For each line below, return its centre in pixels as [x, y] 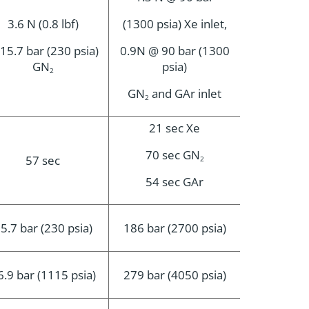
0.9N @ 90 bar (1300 [175, 51]
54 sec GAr [175, 182]
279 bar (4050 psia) [175, 275]
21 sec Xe [175, 128]
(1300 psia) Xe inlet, [175, 24]
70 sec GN [172, 155]
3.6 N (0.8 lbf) [43, 24]
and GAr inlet [185, 93]
